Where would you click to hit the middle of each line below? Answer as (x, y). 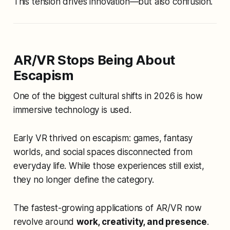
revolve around (45, 222)
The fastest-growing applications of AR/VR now (108, 208)
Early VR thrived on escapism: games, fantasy (103, 138)
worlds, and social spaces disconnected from (103, 152)
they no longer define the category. (83, 179)
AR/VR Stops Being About (94, 60)
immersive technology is (61, 110)
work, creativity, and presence (142, 222)
